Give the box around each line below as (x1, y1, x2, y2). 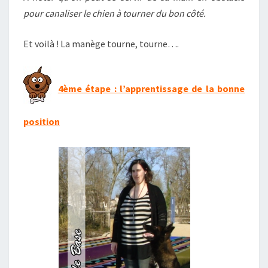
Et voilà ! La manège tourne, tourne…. (23, 38, 179, 50)
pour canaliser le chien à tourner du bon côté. (23, 7, 206, 19)
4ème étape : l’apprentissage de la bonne (57, 83, 245, 95)
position (23, 115, 60, 127)
